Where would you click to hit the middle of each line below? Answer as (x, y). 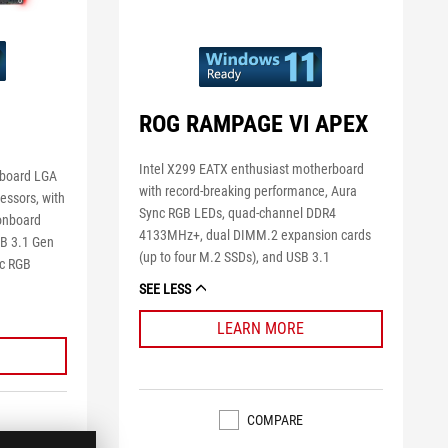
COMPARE (274, 419)
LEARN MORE (261, 328)
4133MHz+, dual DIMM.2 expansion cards (254, 234)
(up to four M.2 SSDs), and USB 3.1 (234, 256)
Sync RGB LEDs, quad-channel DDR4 (237, 212)
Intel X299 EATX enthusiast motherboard (251, 168)
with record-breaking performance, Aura (247, 190)
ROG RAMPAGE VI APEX (253, 124)
